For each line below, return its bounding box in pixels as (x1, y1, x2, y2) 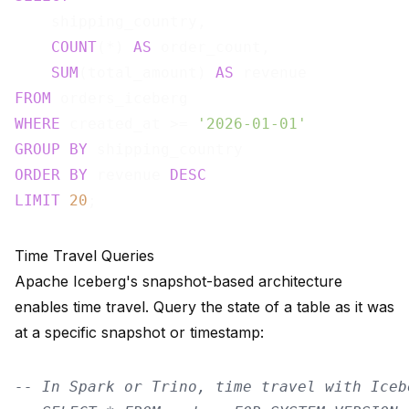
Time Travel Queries (15, 246, 154, 266)
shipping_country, (15, 13, 206, 31)
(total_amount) (79, 64, 215, 82)
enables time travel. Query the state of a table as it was (15, 298, 394, 317)
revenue (88, 166, 170, 184)
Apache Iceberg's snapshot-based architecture (15, 272, 342, 291)
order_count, (152, 38, 270, 57)
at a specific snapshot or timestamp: (15, 323, 264, 342)
